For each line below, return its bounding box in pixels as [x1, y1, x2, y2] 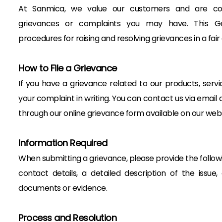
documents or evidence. [18, 182, 107, 194]
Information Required [18, 137, 107, 149]
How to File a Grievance [18, 62, 117, 74]
